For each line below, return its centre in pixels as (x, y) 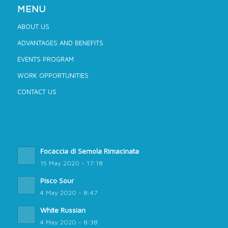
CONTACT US (37, 91)
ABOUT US (33, 26)
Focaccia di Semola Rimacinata (89, 151)
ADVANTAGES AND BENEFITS (60, 42)
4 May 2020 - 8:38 (69, 222)
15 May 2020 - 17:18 (71, 163)
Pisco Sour (57, 180)
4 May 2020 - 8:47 (68, 192)
